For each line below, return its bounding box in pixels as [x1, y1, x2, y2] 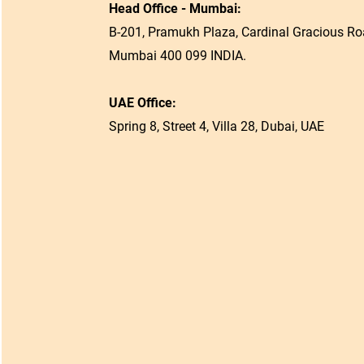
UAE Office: [108, 95, 176, 110]
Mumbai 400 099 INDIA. [108, 48, 246, 63]
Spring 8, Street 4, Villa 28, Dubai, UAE [108, 119, 324, 134]
